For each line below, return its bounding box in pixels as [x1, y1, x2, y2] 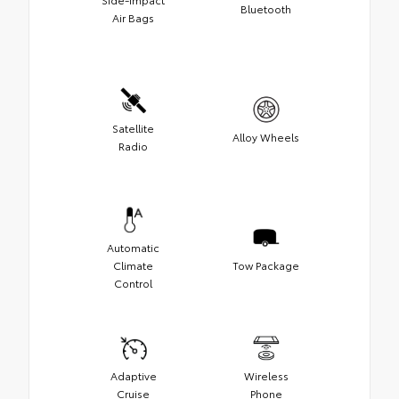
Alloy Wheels [232, 129, 299, 145]
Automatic [107, 240, 159, 256]
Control [114, 275, 152, 291]
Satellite [112, 120, 154, 136]
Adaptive [110, 368, 157, 384]
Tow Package [232, 257, 299, 273]
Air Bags [112, 10, 154, 26]
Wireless [243, 368, 289, 384]
